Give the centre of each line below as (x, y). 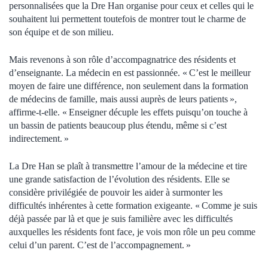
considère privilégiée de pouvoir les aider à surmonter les (116, 192)
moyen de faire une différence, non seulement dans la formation (129, 86)
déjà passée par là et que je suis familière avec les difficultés (121, 218)
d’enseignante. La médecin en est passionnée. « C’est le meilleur (130, 72)
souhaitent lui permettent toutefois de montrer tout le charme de (127, 19)
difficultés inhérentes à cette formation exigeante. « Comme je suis (133, 205)
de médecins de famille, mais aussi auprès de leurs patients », (123, 99)
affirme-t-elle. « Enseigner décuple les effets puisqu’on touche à (128, 112)
